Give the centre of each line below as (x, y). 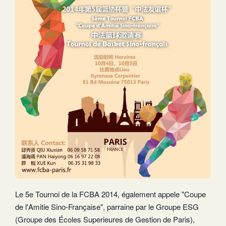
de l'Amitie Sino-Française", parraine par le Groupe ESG (107, 207)
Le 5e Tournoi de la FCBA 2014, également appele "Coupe (110, 194)
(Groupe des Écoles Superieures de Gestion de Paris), (105, 219)
